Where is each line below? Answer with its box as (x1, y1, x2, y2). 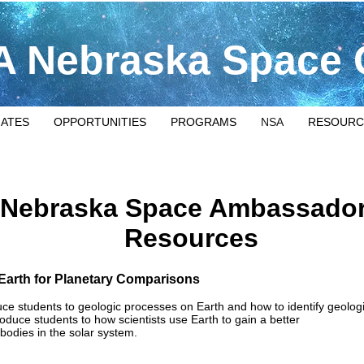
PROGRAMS (170, 115, 236, 128)
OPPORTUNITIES (53, 115, 146, 128)
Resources (123, 223, 258, 253)
